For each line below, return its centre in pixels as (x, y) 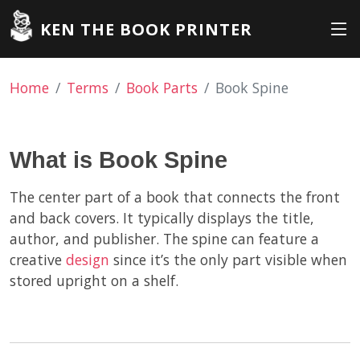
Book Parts (162, 88)
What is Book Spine (119, 160)
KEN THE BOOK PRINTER (146, 30)
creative (38, 260)
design (88, 260)
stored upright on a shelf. (94, 280)
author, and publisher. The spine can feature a (164, 239)
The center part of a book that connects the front (175, 197)
